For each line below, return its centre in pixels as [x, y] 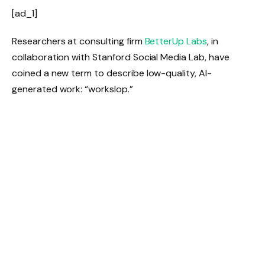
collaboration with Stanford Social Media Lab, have [121, 57]
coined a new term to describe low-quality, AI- [112, 73]
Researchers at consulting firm [78, 41]
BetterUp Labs [176, 41]
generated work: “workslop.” [72, 89]
